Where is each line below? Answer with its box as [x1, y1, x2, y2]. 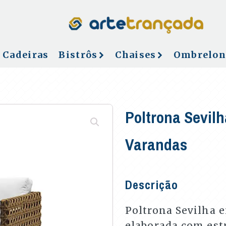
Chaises [115, 49, 156, 61]
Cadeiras [3, 49, 49, 61]
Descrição [125, 177, 178, 193]
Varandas [125, 134, 187, 155]
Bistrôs [59, 49, 98, 61]
